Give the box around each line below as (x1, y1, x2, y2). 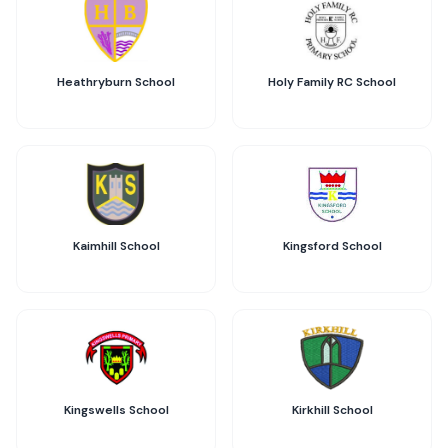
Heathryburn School (57, 74, 175, 90)
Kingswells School (63, 402, 169, 418)
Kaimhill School (72, 238, 160, 254)
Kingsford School (282, 238, 382, 254)
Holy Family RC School (268, 74, 396, 90)
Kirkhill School (291, 402, 373, 418)
